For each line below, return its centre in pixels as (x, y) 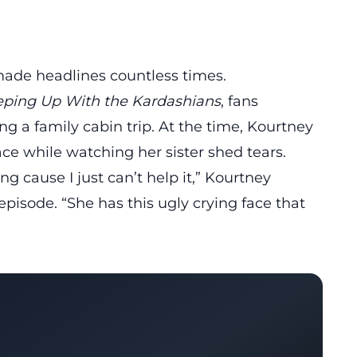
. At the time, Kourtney (232, 127)
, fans (239, 101)
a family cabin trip (86, 127)
